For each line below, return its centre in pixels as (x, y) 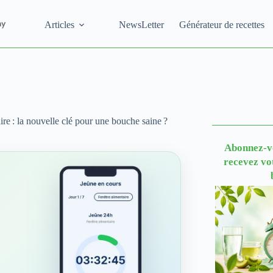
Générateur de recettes (222, 24)
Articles (59, 24)
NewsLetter (141, 24)
